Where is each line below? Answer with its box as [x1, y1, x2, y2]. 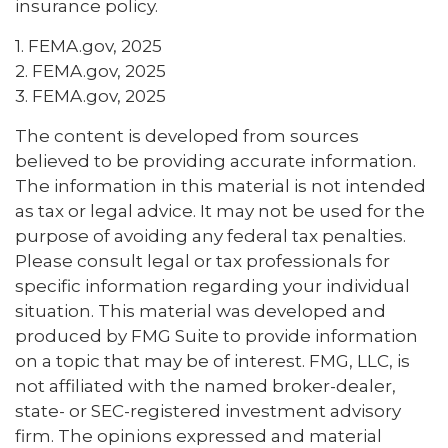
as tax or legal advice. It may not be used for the [15, 200, 425, 221]
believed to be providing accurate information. [15, 150, 416, 171]
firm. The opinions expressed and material [15, 425, 382, 446]
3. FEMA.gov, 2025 [15, 85, 166, 106]
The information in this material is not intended [15, 175, 426, 196]
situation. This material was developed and [15, 300, 386, 321]
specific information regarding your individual [15, 275, 410, 296]
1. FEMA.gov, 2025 [15, 35, 162, 56]
